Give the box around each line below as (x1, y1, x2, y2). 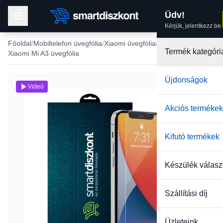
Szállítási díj (165, 189, 208, 198)
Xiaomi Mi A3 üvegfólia (8, 49, 79, 57)
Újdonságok (165, 76, 208, 84)
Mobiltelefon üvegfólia (33, 39, 102, 47)
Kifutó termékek (165, 132, 220, 141)
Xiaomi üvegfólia (104, 39, 156, 47)
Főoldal (8, 39, 31, 47)
